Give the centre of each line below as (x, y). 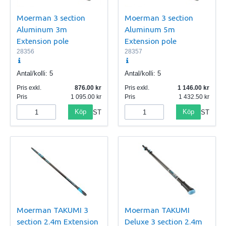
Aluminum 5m (150, 29)
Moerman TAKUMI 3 (52, 210)
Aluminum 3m (42, 29)
